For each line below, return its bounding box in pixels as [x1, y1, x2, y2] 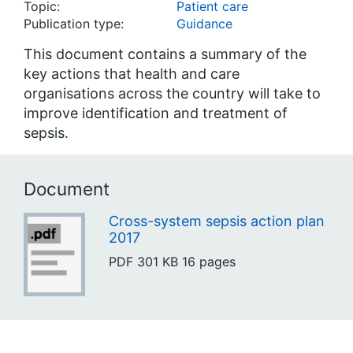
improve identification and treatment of [24, 105, 288, 121]
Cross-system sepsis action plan [108, 212, 325, 229]
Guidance [176, 16, 232, 32]
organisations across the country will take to [24, 85, 321, 102]
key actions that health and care [24, 65, 240, 82]
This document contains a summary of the [24, 46, 307, 62]
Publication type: [24, 16, 124, 32]
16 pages [181, 253, 236, 269]
